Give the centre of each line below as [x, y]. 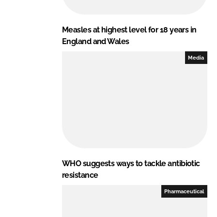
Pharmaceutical [184, 191]
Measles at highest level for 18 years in [129, 30]
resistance [80, 175]
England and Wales [96, 41]
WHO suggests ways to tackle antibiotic [131, 163]
